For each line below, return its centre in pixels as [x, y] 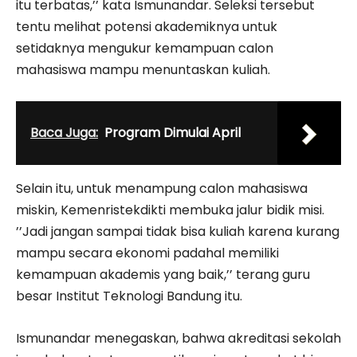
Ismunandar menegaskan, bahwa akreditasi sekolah [178, 338]
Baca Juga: [64, 132]
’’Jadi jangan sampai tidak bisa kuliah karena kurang [178, 231]
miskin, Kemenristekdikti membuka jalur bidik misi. [170, 210]
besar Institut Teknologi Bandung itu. [129, 296]
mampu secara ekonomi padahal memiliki [147, 253]
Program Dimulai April [173, 132]
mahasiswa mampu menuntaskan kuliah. [143, 69]
